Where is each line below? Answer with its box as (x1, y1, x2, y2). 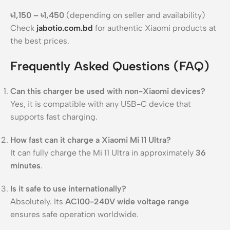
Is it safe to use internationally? (10, 183, 126, 194)
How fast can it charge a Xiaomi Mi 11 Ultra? (10, 135, 171, 145)
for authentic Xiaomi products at (93, 23, 216, 33)
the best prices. (10, 35, 69, 46)
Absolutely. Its (10, 196, 65, 206)
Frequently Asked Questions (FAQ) (10, 58, 209, 73)
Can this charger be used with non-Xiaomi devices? (10, 86, 205, 96)
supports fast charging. (10, 111, 98, 122)
